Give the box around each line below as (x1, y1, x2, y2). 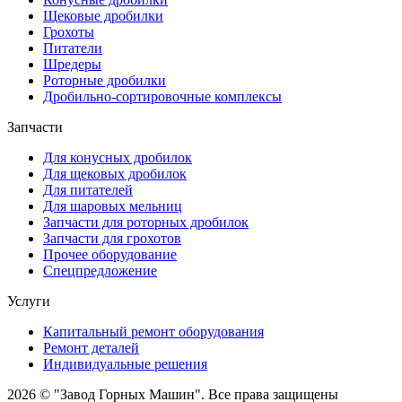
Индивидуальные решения (43, 355, 207, 371)
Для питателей (43, 181, 133, 197)
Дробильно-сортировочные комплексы (43, 88, 282, 104)
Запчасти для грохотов (43, 230, 181, 246)
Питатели (43, 39, 102, 56)
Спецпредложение (43, 262, 157, 278)
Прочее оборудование (43, 246, 177, 262)
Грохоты (43, 23, 94, 39)
